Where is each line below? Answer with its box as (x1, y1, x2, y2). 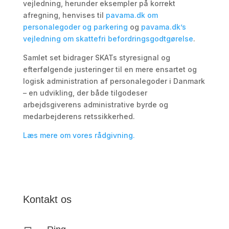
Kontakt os (22, 194, 72, 205)
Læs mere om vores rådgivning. (22, 131, 135, 140)
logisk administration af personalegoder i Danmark (22, 77, 205, 85)
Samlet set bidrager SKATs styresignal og (22, 53, 170, 62)
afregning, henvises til (22, 11, 106, 19)
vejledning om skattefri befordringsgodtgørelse (22, 34, 193, 43)
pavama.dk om (105, 11, 158, 19)
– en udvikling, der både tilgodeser (22, 88, 147, 97)
